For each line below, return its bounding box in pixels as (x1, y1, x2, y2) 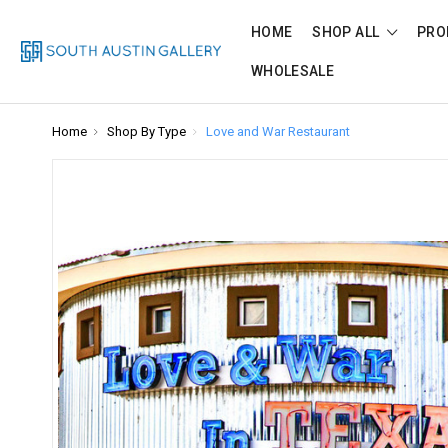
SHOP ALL (312, 24, 383, 40)
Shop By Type (107, 124, 186, 139)
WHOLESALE (251, 63, 335, 79)
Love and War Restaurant (206, 124, 350, 139)
